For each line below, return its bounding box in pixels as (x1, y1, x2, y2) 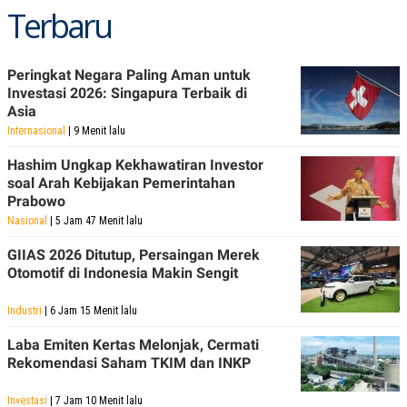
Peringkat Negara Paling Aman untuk (7, 65, 251, 84)
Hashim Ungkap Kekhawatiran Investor (7, 155, 263, 174)
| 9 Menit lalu (65, 124, 125, 137)
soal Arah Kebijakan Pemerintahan (7, 174, 235, 192)
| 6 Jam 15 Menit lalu (42, 303, 137, 317)
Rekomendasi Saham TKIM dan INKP (7, 353, 251, 372)
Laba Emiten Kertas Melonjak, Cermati (7, 335, 259, 353)
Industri (7, 303, 42, 317)
